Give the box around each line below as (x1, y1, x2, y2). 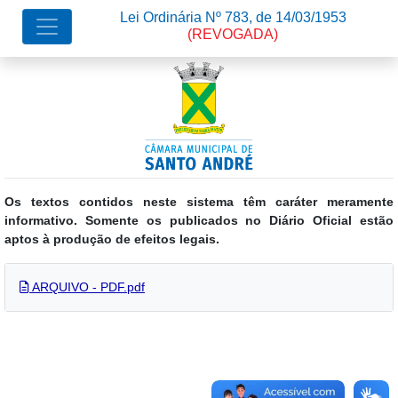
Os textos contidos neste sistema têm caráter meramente (4, 195, 394, 209)
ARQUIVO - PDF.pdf (29, 280, 145, 294)
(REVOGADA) (187, 27, 278, 42)
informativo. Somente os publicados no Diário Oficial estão (4, 213, 394, 227)
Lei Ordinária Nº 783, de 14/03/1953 (119, 10, 346, 25)
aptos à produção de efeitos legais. (4, 232, 219, 246)
